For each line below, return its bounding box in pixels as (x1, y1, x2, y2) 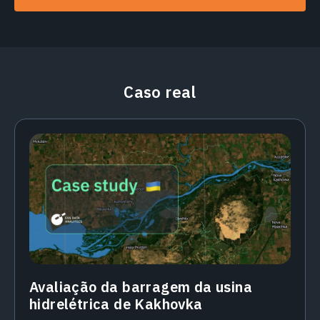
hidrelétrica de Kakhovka (29, 294, 203, 314)
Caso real (124, 81, 196, 103)
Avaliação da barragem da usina (29, 277, 252, 297)
